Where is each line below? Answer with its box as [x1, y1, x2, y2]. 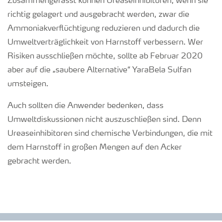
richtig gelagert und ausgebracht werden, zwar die [7, 11, 189, 19]
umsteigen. [7, 80, 51, 88]
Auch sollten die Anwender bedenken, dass [7, 102, 164, 110]
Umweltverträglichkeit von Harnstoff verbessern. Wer [7, 39, 203, 47]
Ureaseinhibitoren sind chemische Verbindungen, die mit [7, 130, 213, 138]
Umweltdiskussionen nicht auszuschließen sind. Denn [7, 116, 201, 124]
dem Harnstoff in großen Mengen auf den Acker [7, 144, 182, 152]
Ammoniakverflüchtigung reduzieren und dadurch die [7, 25, 200, 33]
